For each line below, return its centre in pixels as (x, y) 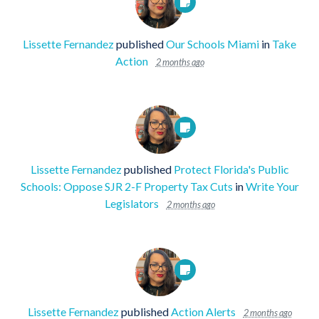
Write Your (272, 186)
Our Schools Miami (213, 43)
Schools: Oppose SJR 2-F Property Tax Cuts (126, 186)
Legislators (131, 203)
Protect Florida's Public (231, 169)
